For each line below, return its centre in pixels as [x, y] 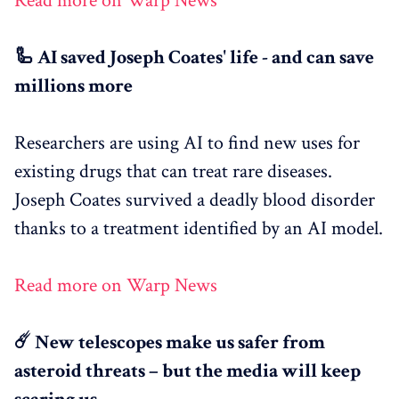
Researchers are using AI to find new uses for [187, 142]
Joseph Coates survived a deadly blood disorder [195, 199]
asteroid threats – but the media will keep [187, 370]
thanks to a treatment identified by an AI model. [199, 228]
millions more [73, 85]
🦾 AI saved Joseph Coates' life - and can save [194, 57]
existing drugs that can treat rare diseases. [173, 171]
